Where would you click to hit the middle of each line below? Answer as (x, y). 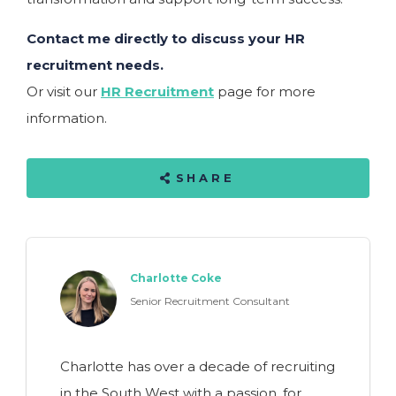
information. (67, 118)
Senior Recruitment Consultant (209, 301)
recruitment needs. (95, 65)
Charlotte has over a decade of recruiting (197, 366)
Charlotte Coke (175, 278)
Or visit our (64, 91)
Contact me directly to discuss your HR (166, 38)
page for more (265, 91)
